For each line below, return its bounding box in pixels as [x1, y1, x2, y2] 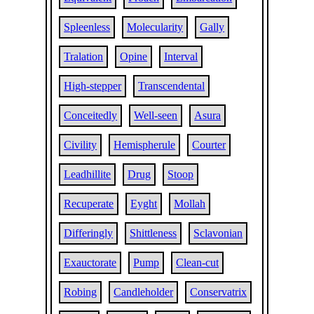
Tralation [64, 50, 104, 62]
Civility [64, 139, 97, 151]
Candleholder [114, 286, 174, 298]
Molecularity [127, 21, 184, 33]
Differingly [64, 227, 114, 239]
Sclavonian [193, 227, 243, 239]
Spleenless [64, 21, 111, 33]
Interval [164, 50, 198, 62]
